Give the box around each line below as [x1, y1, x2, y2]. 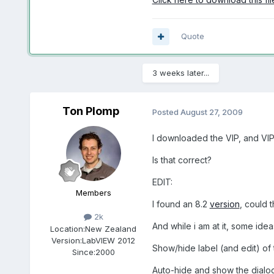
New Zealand [85, 223, 137, 234]
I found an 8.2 [152, 199, 210, 210]
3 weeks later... [152, 68, 209, 78]
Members [75, 188, 111, 198]
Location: [50, 223, 86, 234]
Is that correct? [152, 155, 212, 166]
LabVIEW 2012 [82, 235, 136, 245]
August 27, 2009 [180, 106, 243, 117]
